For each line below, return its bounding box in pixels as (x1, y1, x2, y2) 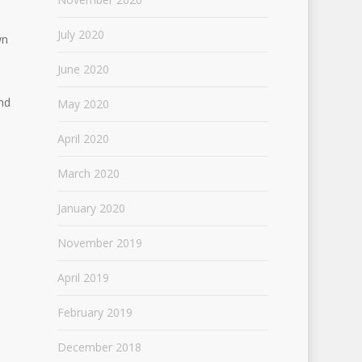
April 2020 (57, 131, 109, 146)
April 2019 (57, 270, 109, 285)
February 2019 (57, 305, 133, 320)
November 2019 (57, 235, 142, 250)
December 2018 (57, 339, 141, 355)
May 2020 (57, 96, 109, 112)
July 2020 (57, 27, 104, 42)
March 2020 (57, 166, 120, 181)
